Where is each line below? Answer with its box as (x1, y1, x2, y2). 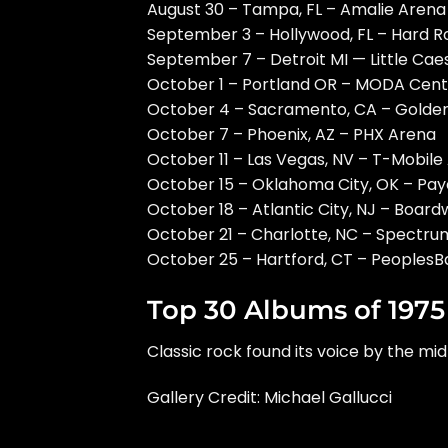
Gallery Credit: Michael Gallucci (147, 385, 392, 409)
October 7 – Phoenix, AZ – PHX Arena (147, 123, 436, 147)
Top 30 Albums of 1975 (147, 294, 445, 326)
